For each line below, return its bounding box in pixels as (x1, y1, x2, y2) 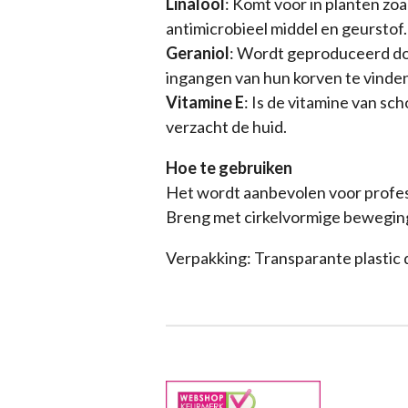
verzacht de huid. (166, 117, 287, 138)
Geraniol (166, 43, 229, 64)
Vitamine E (166, 92, 244, 113)
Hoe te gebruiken (166, 158, 292, 178)
